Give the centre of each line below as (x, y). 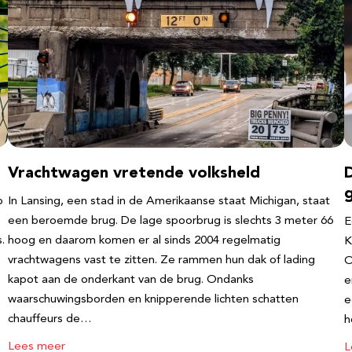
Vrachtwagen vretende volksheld (134, 174)
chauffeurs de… (50, 319)
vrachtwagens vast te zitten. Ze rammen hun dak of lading (161, 260)
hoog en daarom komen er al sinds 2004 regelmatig (144, 241)
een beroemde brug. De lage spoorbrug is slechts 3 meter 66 (170, 221)
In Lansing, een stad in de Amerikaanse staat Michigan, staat (169, 202)
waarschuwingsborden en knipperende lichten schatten (153, 300)
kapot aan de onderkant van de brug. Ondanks (131, 280)
